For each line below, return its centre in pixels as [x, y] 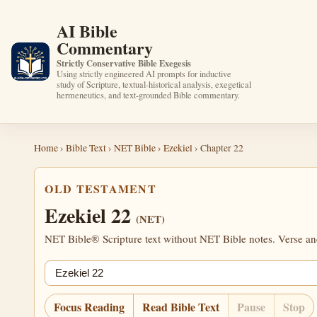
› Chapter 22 [218, 147]
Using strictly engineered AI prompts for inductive [144, 74]
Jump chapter [74, 269]
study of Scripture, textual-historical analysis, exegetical [154, 84]
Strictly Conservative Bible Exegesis [124, 63]
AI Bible [87, 30]
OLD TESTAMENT [101, 189]
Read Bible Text [181, 306]
